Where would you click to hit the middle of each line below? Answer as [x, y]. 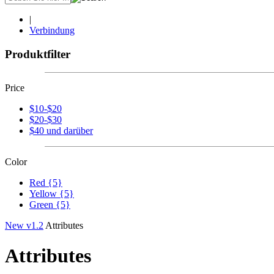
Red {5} [46, 183]
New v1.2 [24, 226]
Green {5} [50, 205]
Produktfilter [38, 54]
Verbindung [52, 30]
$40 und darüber [61, 131]
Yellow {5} [52, 194]
